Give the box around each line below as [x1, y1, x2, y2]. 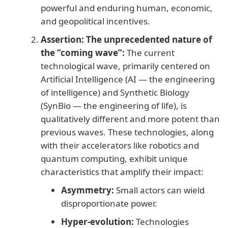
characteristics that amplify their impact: [41, 165, 204, 178]
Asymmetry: [61, 184, 114, 196]
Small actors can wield [114, 184, 205, 196]
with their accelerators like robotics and [41, 139, 199, 151]
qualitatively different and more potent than [41, 112, 220, 125]
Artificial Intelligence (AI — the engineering [41, 73, 215, 85]
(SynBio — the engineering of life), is [41, 99, 187, 111]
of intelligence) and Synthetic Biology [41, 86, 189, 98]
